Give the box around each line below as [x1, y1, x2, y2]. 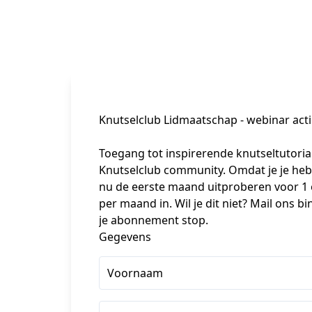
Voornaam [107, 265, 163, 281]
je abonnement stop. [99, 212, 208, 228]
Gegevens [99, 229, 151, 244]
